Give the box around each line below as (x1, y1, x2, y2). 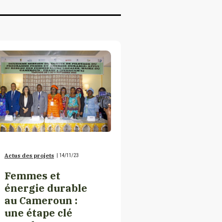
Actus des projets (4, 152, 54, 159)
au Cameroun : (4, 193, 78, 207)
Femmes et (4, 168, 60, 182)
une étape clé (4, 206, 72, 220)
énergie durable (4, 181, 87, 195)
